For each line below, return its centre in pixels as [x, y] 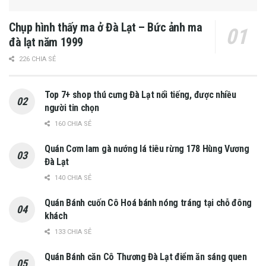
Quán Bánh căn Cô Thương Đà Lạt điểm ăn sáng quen [146, 256]
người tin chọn [72, 107]
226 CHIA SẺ [37, 59]
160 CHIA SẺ [72, 123]
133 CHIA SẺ [72, 232]
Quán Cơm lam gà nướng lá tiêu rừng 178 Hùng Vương [147, 148]
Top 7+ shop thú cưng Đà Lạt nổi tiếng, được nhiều [140, 94]
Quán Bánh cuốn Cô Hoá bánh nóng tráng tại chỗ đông [148, 202]
